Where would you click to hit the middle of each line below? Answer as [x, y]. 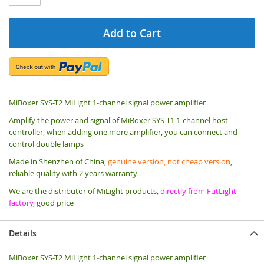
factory [21, 202]
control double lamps [46, 143]
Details [23, 233]
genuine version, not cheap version [169, 161]
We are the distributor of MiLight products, [85, 191]
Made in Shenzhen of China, [58, 161]
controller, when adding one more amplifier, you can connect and [123, 132]
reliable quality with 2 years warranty [73, 173]
